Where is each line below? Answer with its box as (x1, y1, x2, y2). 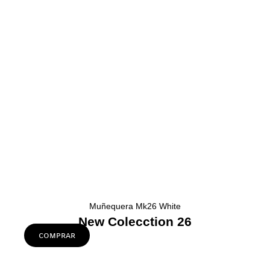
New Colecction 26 (78, 215, 192, 229)
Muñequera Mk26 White (89, 201, 181, 211)
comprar (39, 229, 75, 240)
